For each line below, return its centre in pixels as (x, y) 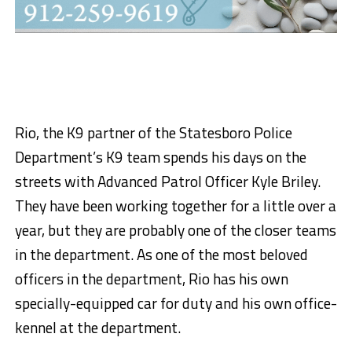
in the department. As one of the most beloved (161, 255)
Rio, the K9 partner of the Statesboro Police (153, 133)
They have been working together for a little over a (175, 206)
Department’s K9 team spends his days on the (160, 157)
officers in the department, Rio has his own (151, 279)
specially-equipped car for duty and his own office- (176, 303)
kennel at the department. (97, 328)
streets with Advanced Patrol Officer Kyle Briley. (167, 181)
